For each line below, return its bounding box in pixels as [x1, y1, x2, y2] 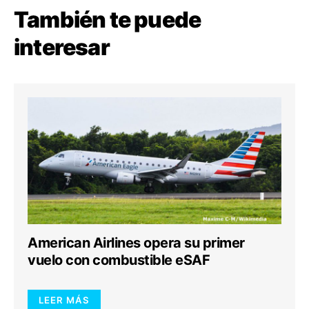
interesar [14, 34, 110, 61]
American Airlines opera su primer [28, 235, 245, 251]
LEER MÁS [39, 295, 90, 306]
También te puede [14, 6, 201, 33]
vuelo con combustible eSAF [28, 252, 210, 268]
